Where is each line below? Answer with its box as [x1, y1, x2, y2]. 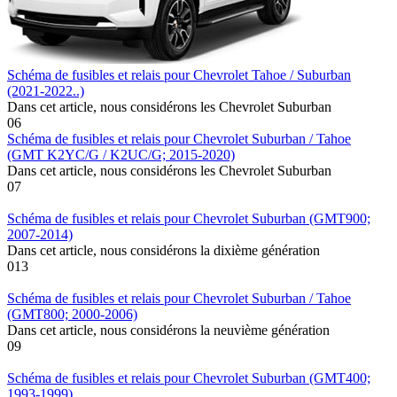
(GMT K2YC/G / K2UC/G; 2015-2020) [7, 146, 235, 162]
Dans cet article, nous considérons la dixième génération [7, 242, 320, 258]
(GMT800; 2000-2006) [7, 306, 137, 322]
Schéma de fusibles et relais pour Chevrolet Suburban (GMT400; [7, 370, 370, 385]
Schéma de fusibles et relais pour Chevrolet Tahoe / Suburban [7, 66, 351, 82]
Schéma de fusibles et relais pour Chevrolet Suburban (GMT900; [7, 210, 370, 226]
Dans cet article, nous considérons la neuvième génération [7, 322, 330, 338]
